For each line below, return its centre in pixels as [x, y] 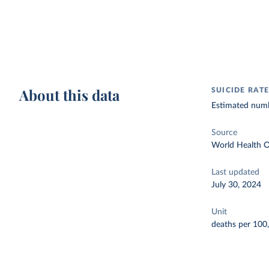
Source [225, 133]
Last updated [236, 172]
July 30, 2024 [237, 185]
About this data [70, 95]
